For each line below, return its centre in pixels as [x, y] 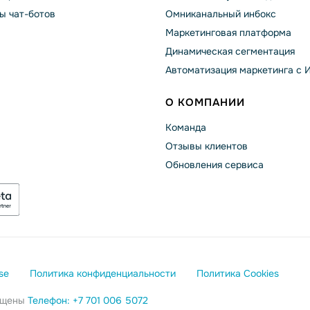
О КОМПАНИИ [205, 102]
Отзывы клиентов [207, 146]
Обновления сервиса [215, 164]
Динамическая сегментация [230, 51]
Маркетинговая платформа [228, 32]
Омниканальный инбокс [221, 13]
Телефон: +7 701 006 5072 [88, 300]
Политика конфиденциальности [103, 273]
